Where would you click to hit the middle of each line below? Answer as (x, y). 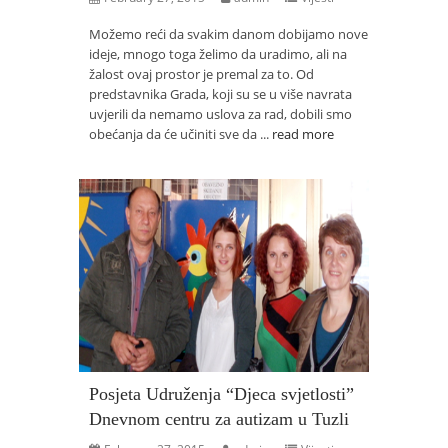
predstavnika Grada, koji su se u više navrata (220, 94)
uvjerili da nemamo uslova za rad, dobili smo (220, 114)
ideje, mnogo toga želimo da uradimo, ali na (218, 54)
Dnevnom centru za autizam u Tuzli (219, 419)
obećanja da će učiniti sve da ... (180, 134)
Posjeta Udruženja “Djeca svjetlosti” (221, 394)
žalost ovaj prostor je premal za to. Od (201, 74)
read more (303, 134)
